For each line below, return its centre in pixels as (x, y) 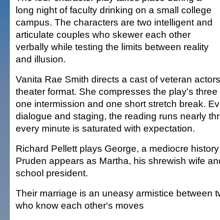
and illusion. (41, 59)
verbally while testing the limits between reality (112, 47)
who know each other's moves (80, 205)
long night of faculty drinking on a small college (114, 10)
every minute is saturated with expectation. (105, 128)
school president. (52, 173)
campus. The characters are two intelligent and (114, 22)
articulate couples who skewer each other (103, 34)
